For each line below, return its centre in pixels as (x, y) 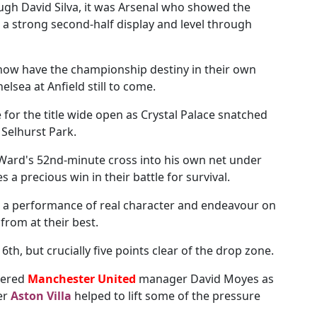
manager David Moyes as (205, 279)
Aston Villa (41, 296)
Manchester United (82, 279)
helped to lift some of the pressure (166, 296)
